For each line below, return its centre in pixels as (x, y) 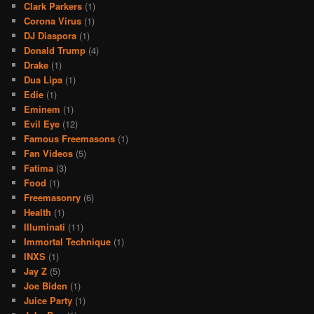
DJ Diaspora (50, 35)
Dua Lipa (43, 79)
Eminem (42, 109)
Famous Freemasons (70, 138)
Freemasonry (53, 197)
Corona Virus (53, 20)
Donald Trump (55, 50)
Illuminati (45, 226)
